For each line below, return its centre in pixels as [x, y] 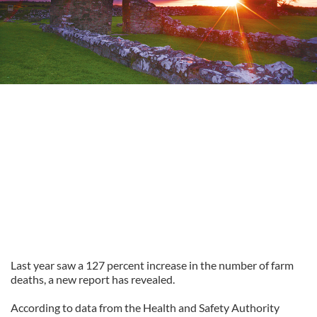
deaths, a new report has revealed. [93, 279]
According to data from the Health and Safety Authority [145, 307]
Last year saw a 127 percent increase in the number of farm [152, 265]
